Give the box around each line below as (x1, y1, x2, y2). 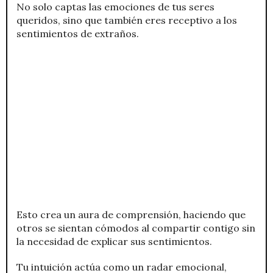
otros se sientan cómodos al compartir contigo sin (16, 221, 255, 234)
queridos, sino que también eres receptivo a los (16, 13, 237, 26)
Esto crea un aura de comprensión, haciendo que (16, 208, 246, 221)
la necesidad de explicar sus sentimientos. (16, 235, 212, 247)
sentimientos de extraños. (16, 27, 139, 40)
